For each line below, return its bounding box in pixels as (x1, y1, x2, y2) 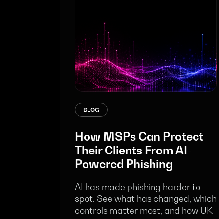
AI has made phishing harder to (75, 181, 200, 192)
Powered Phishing (75, 157, 173, 171)
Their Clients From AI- (75, 143, 192, 157)
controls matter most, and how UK (75, 205, 213, 216)
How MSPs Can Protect (75, 130, 203, 144)
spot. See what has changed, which (75, 193, 217, 204)
